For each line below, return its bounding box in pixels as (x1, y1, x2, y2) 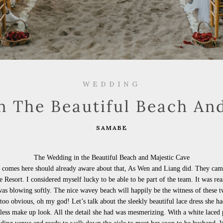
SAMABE (96, 124, 127, 131)
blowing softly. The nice (9, 187, 80, 194)
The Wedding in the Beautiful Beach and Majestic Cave (33, 154, 190, 161)
